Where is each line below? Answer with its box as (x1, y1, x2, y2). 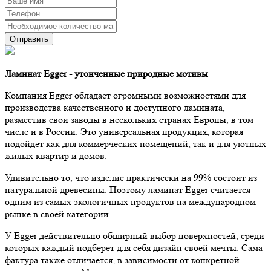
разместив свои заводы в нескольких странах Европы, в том (5, 113, 253, 125)
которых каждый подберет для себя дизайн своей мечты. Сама (5, 241, 263, 253)
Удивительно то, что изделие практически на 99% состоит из (5, 171, 257, 183)
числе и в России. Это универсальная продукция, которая (5, 125, 243, 137)
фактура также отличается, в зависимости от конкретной (5, 253, 240, 266)
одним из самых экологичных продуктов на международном (5, 195, 256, 207)
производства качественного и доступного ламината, (5, 101, 225, 113)
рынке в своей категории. (5, 207, 111, 220)
